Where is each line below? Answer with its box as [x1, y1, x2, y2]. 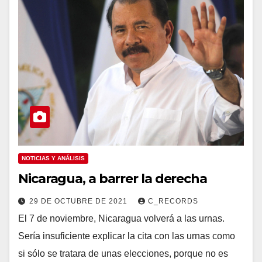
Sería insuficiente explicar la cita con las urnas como [18, 231, 235, 242]
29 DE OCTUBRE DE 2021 [29, 197, 130, 206]
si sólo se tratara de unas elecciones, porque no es [18, 249, 228, 259]
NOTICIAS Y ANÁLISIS [22, 155, 85, 162]
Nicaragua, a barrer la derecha [18, 171, 207, 187]
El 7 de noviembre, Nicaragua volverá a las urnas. [18, 213, 225, 224]
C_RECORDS [148, 197, 198, 206]
